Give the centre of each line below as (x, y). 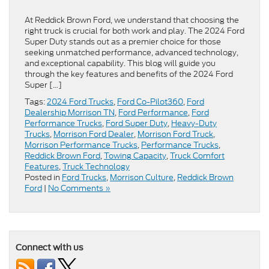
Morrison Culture (142, 178)
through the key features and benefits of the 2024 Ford (129, 74)
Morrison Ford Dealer (94, 134)
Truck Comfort (197, 156)
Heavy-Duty (194, 124)
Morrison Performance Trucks (81, 145)
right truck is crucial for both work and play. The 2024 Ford (134, 31)
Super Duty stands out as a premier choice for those (123, 42)
